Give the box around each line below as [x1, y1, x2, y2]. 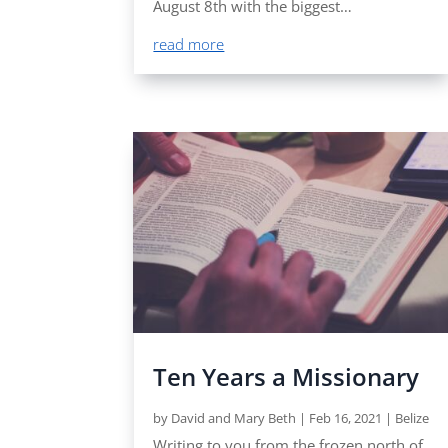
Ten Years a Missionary [153, 359, 420, 393]
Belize [395, 408, 430, 427]
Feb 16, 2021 [309, 408, 383, 427]
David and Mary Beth [171, 408, 297, 427]
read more [153, 34, 225, 55]
